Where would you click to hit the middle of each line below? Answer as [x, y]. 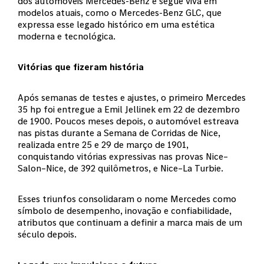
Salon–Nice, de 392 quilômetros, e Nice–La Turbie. [121, 168]
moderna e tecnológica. [67, 36]
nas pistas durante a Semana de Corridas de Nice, [119, 133]
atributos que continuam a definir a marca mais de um [130, 222]
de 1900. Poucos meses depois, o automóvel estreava [128, 121]
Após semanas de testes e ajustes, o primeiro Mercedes [132, 97]
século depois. [47, 234]
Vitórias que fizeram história [81, 67]
